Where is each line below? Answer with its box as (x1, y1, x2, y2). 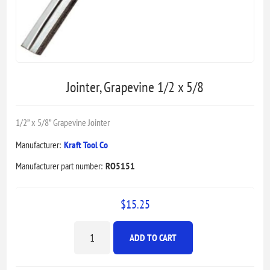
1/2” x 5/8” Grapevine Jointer (16, 116, 110, 128)
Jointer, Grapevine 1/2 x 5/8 (66, 77, 204, 96)
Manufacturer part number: (16, 159, 103, 172)
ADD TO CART (130, 231, 177, 244)
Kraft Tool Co (64, 138, 108, 151)
